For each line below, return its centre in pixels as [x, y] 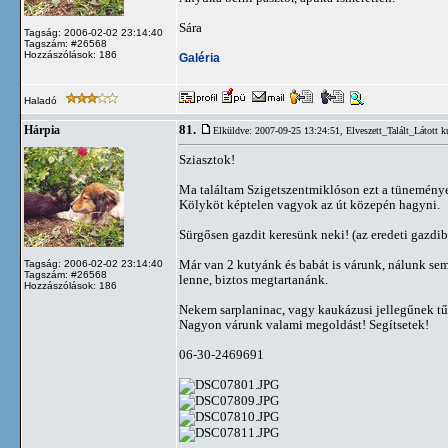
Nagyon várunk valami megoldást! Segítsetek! [304, 324]
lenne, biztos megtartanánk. [253, 279]
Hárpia [42, 130]
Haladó [42, 100]
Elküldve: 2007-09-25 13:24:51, [279, 130]
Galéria [199, 57]
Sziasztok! [207, 159]
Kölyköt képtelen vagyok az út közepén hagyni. [309, 204]
